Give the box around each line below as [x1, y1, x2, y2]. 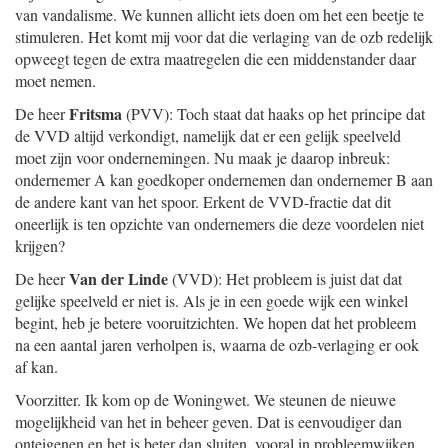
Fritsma [69, 102, 122, 125]
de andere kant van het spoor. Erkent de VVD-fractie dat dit [15, 191, 391, 212]
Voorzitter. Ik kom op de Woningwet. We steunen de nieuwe [15, 389, 396, 410]
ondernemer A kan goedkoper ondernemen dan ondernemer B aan [15, 169, 433, 190]
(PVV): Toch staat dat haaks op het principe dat [122, 103, 425, 124]
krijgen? [15, 235, 65, 256]
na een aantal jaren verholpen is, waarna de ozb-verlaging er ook [15, 334, 419, 355]
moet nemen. [15, 70, 96, 91]
